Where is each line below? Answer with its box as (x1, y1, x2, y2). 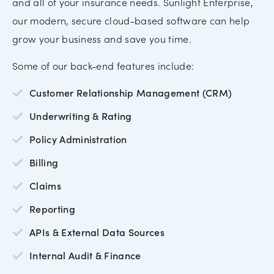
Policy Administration (29, 132, 127, 146)
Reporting (29, 202, 75, 216)
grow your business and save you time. (12, 32, 191, 46)
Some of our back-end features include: (12, 59, 194, 73)
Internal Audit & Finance (29, 248, 141, 262)
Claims (29, 179, 61, 193)
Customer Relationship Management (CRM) (29, 86, 232, 100)
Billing (29, 155, 59, 169)
